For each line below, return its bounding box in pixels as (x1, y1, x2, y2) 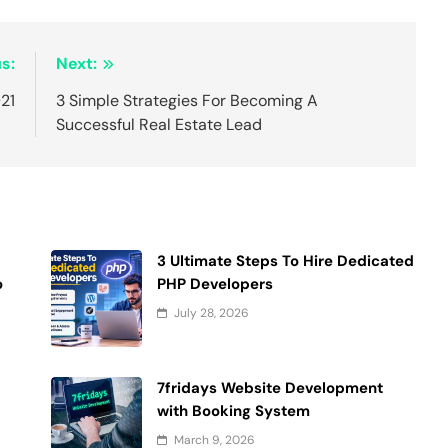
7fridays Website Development (157, 378, 384, 399)
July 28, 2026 (174, 305, 250, 322)
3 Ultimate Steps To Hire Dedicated (157, 251, 415, 272)
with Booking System (157, 401, 311, 422)
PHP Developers (157, 274, 274, 295)
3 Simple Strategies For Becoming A (56, 90, 319, 112)
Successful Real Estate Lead (56, 114, 263, 136)
